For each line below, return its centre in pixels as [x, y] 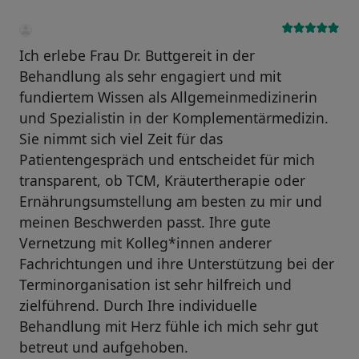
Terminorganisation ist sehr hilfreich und [155, 284]
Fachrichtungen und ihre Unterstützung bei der [177, 263]
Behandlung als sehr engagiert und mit [150, 76]
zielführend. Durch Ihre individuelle [138, 305]
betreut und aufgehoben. [104, 347]
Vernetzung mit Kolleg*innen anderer [145, 242]
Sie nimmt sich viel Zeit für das [121, 138]
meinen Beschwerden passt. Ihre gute [145, 222]
